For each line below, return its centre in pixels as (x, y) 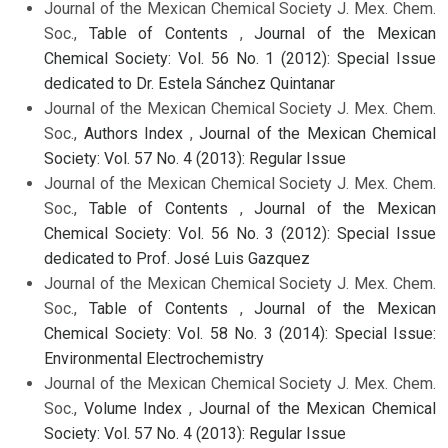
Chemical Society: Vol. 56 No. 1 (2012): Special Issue (240, 59)
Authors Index (136, 134)
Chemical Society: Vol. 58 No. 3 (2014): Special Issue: (240, 334)
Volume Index (136, 409)
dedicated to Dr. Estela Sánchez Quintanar (189, 84)
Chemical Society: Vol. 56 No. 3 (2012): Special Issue (240, 234)
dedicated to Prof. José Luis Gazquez (177, 259)
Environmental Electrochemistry (154, 359)
